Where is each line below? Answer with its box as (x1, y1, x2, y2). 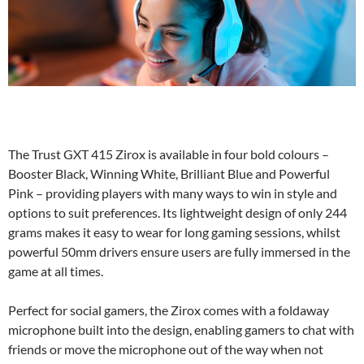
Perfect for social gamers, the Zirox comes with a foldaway (8, 302, 329, 318)
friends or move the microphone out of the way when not (8, 341, 323, 357)
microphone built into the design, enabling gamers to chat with (8, 322, 354, 338)
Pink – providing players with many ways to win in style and (8, 185, 337, 201)
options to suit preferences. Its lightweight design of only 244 (8, 205, 347, 221)
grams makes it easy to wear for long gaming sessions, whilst (8, 224, 340, 240)
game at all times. (8, 263, 103, 279)
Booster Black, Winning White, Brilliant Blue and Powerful (8, 166, 330, 182)
